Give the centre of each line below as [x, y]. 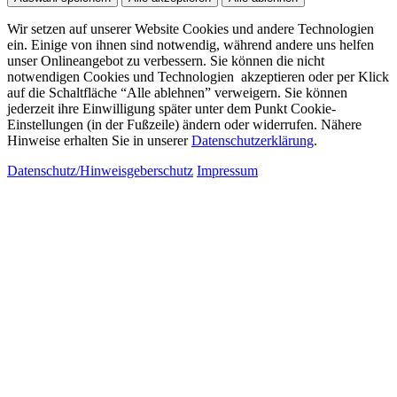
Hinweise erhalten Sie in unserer [99, 141]
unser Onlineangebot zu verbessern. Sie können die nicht [166, 61]
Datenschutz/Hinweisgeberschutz [100, 171]
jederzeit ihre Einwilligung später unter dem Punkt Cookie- [171, 109]
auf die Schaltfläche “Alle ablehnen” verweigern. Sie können [177, 93]
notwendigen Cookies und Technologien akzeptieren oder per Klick [198, 77]
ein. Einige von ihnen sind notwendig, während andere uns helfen [191, 45]
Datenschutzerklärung [253, 141]
